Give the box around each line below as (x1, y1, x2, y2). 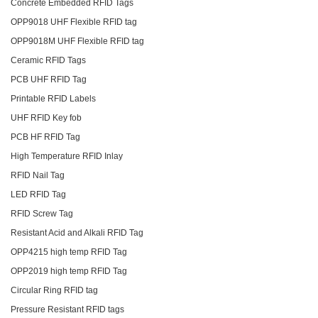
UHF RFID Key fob (11, 112, 82, 123)
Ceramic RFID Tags (11, 55, 86, 65)
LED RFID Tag (11, 189, 66, 199)
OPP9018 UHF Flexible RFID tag (11, 16, 137, 27)
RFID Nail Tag (11, 170, 65, 180)
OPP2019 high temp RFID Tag (11, 265, 127, 276)
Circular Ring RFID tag (11, 285, 98, 295)
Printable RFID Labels (11, 93, 96, 104)
